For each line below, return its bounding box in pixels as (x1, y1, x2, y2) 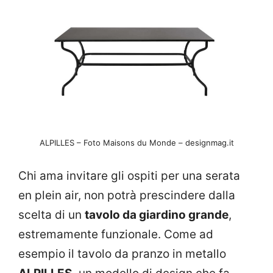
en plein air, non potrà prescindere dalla (18, 188, 235, 203)
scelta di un (18, 208, 85, 222)
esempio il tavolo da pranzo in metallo (18, 247, 226, 261)
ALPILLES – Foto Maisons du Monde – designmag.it (39, 137, 234, 147)
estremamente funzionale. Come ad (18, 227, 213, 242)
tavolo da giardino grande (85, 208, 229, 222)
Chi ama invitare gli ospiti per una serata (18, 169, 240, 183)
